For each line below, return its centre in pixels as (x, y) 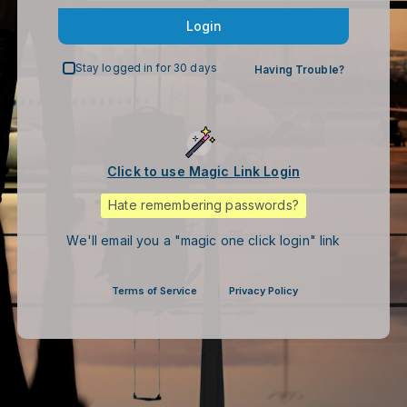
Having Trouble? (299, 70)
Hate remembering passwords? (203, 205)
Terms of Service (154, 291)
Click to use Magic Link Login (203, 172)
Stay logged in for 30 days (146, 69)
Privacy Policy (263, 291)
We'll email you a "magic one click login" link (203, 241)
